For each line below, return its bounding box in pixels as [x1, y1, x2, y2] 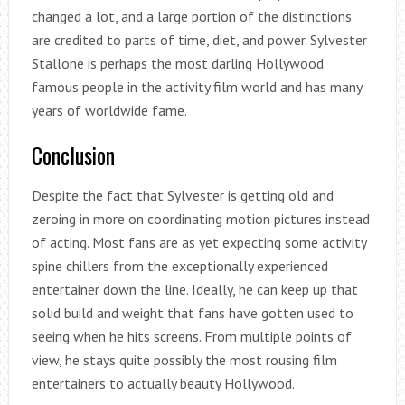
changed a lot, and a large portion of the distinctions [31, 7, 352, 26]
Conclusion [31, 138, 115, 172]
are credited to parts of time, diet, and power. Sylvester [31, 31, 367, 50]
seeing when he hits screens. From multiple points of [31, 327, 352, 346]
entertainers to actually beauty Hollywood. [31, 374, 295, 393]
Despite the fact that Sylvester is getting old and [31, 186, 334, 205]
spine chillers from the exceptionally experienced [31, 257, 328, 276]
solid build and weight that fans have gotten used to [31, 304, 353, 323]
